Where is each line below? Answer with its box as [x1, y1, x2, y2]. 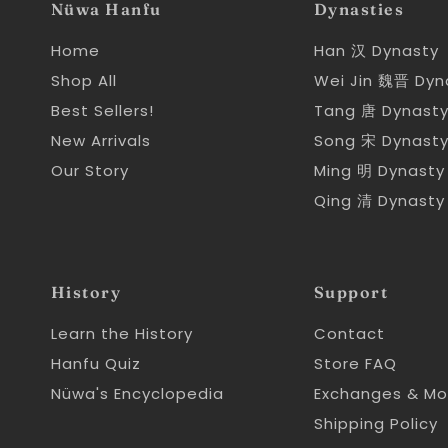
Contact [313, 322, 385, 344]
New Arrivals [50, 130, 151, 152]
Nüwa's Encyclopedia [50, 382, 224, 404]
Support [313, 281, 389, 302]
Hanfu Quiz [50, 352, 141, 374]
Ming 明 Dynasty [313, 160, 445, 182]
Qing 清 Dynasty [313, 190, 445, 212]
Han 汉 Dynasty [313, 40, 439, 62]
